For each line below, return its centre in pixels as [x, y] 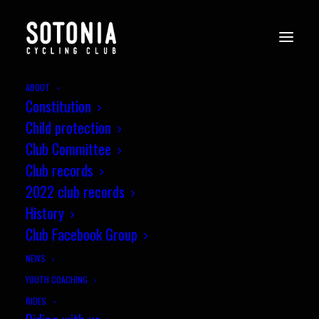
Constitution [58, 106]
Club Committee [68, 149]
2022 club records [75, 192]
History [45, 213]
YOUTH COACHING [57, 279]
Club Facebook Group [82, 234]
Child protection [68, 127]
